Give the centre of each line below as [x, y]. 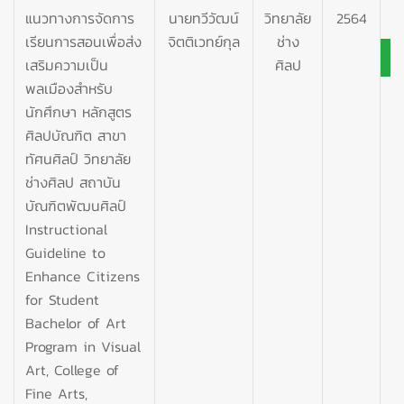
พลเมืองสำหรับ [69, 88]
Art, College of [72, 369]
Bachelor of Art [76, 322]
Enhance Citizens [83, 275]
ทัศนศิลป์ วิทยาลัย [78, 158]
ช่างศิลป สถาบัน [73, 182]
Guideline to [65, 252]
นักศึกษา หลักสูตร [78, 111]
